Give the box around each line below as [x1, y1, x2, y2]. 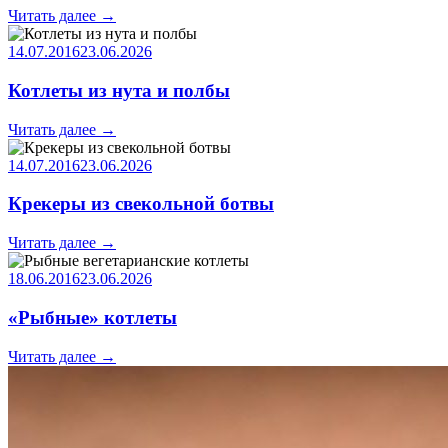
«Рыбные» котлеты [8, 306, 177, 328]
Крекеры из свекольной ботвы [8, 193, 274, 215]
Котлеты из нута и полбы [8, 79, 230, 101]
